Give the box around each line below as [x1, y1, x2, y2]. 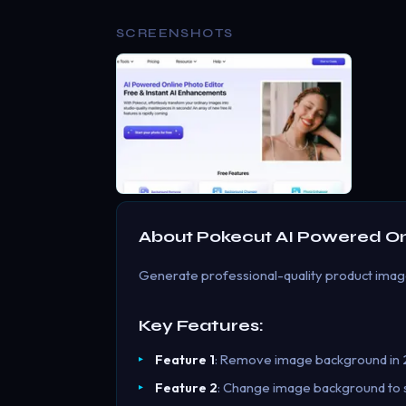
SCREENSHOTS [116, 24, 234, 41]
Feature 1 [154, 351, 215, 369]
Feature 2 [154, 379, 217, 397]
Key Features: [139, 315, 264, 336]
